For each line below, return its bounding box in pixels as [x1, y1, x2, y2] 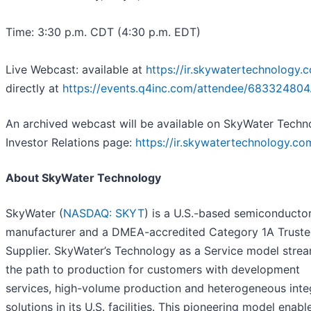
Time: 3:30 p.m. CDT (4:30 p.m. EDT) [6, 25, 201, 40]
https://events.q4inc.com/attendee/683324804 [62, 81, 310, 96]
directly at [6, 81, 62, 96]
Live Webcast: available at [6, 62, 146, 77]
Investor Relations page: [6, 135, 135, 150]
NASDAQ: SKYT [63, 206, 144, 221]
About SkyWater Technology [6, 171, 161, 185]
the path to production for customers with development [6, 262, 300, 277]
